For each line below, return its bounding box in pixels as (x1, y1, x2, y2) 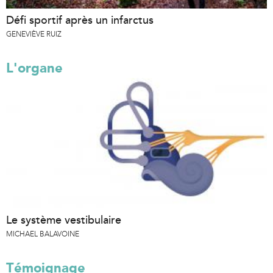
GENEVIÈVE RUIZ (6, 29, 62, 38)
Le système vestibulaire (6, 213, 121, 227)
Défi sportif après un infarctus (6, 13, 154, 27)
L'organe (6, 59, 63, 76)
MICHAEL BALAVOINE (6, 229, 79, 238)
